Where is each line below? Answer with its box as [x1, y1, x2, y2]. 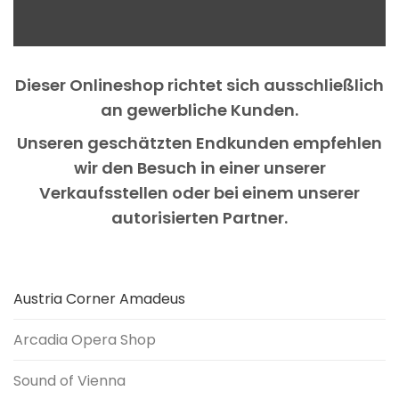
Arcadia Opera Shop [13, 330, 156, 350]
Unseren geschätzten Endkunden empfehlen [17, 132, 382, 154]
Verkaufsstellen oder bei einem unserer [39, 182, 360, 204]
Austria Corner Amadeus [13, 289, 185, 309]
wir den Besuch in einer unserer [73, 157, 326, 179]
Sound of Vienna [13, 370, 126, 391]
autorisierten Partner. [111, 207, 288, 229]
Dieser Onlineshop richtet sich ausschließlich [15, 74, 384, 96]
